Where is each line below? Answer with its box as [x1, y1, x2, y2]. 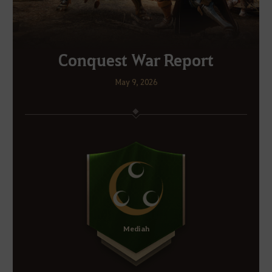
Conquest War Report [58, 49, 214, 71]
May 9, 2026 [115, 76, 157, 87]
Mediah [123, 223, 149, 233]
